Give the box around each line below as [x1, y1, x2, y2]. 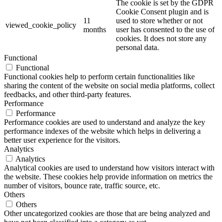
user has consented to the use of [116, 25, 215, 34]
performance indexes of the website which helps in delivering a [4, 126, 201, 135]
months [83, 25, 106, 34]
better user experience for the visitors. [4, 135, 120, 144]
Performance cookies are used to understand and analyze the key [4, 117, 205, 126]
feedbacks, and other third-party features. [4, 90, 131, 99]
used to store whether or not [116, 16, 203, 25]
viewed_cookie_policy [5, 20, 76, 29]
